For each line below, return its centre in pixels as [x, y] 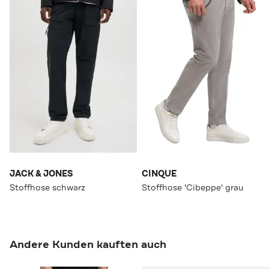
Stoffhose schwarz [47, 188]
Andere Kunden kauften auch [88, 245]
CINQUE [159, 174]
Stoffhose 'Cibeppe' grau [193, 188]
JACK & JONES [41, 174]
